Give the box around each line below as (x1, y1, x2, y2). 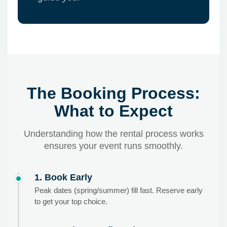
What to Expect (54, 102, 173, 121)
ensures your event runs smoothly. (44, 141, 183, 152)
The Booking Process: (27, 84, 200, 103)
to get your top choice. (34, 197, 107, 206)
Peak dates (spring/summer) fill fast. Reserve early (34, 186, 203, 195)
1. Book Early (34, 172, 92, 183)
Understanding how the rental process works (23, 129, 204, 139)
